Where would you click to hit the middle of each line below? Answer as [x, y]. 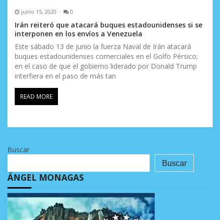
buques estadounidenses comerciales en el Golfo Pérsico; [106, 56]
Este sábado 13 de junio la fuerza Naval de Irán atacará [103, 46]
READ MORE [36, 96]
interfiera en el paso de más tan [65, 76]
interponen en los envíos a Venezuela [79, 33]
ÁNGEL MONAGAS [46, 178]
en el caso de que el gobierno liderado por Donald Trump [106, 66]
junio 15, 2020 [39, 12]
